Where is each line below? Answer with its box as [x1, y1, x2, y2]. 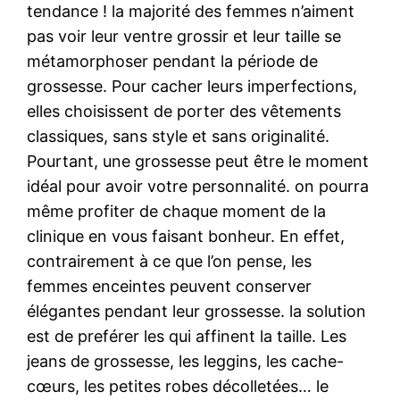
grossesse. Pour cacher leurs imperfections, [27, 76, 358, 96]
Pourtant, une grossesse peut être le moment [27, 151, 370, 171]
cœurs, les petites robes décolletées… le [27, 376, 329, 396]
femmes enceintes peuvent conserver [27, 276, 312, 296]
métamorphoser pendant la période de [27, 51, 319, 71]
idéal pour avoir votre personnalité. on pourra [27, 176, 370, 196]
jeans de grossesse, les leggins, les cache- [27, 351, 345, 371]
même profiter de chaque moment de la [27, 201, 327, 221]
